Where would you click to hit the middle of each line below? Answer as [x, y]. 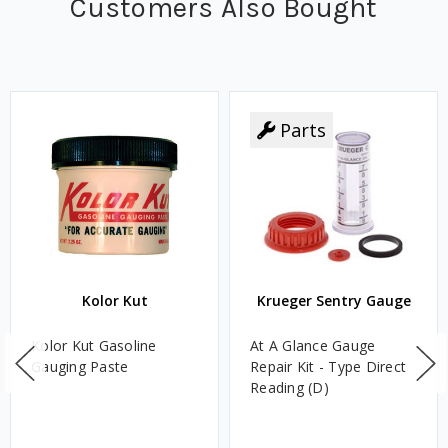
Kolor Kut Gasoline [94, 346]
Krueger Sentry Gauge [333, 301]
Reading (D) [289, 388]
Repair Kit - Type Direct [328, 367]
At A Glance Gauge [313, 346]
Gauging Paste [80, 367]
